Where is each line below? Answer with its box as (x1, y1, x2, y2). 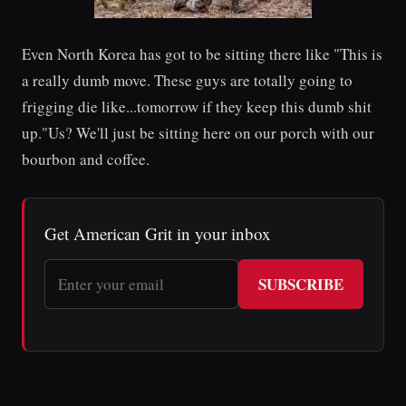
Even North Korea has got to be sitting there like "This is (22, 43, 382, 65)
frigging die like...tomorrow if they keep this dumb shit (22, 96, 372, 118)
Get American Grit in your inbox (44, 222, 271, 246)
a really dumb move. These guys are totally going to (22, 70, 353, 92)
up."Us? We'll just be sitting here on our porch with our (22, 122, 374, 144)
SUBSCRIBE (258, 273, 343, 296)
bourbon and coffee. (22, 149, 150, 170)
